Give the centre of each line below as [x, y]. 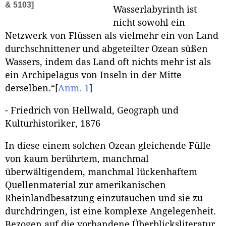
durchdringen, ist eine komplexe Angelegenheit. [110, 211]
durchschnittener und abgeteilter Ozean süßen [106, 49]
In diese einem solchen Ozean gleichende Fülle [108, 146]
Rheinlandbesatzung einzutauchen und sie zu [104, 198]
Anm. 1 [74, 89]
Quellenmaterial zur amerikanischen [86, 185]
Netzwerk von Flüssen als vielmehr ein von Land [112, 36]
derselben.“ [30, 89]
